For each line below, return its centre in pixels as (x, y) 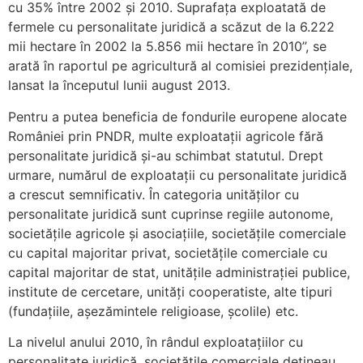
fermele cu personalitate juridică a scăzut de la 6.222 (171, 27)
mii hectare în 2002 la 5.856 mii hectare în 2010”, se (167, 47)
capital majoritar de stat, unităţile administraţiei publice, (179, 272)
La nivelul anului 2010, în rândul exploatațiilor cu (156, 342)
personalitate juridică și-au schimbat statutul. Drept (166, 155)
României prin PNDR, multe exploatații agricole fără (166, 136)
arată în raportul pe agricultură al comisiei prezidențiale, (180, 66)
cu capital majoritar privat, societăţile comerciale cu (168, 252)
